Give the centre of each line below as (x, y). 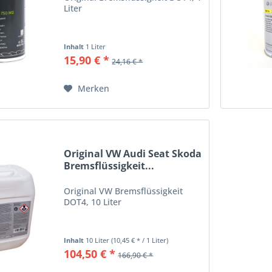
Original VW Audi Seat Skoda (133, 154)
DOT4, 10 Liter (93, 202)
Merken (94, 88)
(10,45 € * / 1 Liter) (140, 240)
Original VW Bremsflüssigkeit (124, 191)
